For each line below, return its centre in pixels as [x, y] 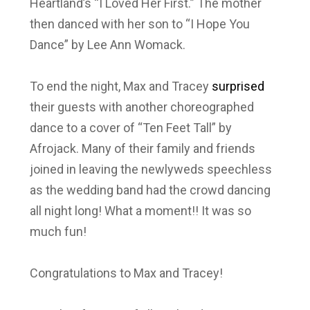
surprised [238, 86]
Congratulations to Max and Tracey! [127, 273]
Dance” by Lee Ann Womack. [109, 44]
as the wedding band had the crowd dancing [150, 190]
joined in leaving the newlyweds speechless [151, 169]
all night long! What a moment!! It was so [140, 210]
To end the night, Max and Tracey [120, 86]
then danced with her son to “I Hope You [139, 24]
